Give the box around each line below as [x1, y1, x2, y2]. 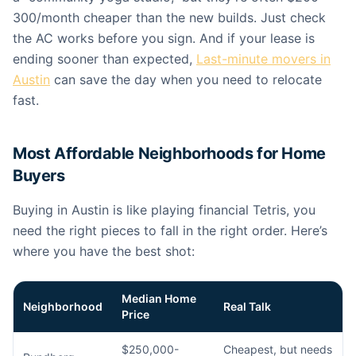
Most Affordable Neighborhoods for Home [13, 144, 326, 163]
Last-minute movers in [196, 51, 331, 67]
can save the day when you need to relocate [50, 72, 322, 87]
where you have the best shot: [13, 243, 195, 259]
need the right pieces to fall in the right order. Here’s [13, 222, 327, 238]
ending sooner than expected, [13, 51, 196, 67]
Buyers [13, 166, 65, 185]
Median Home [122, 292, 196, 305]
